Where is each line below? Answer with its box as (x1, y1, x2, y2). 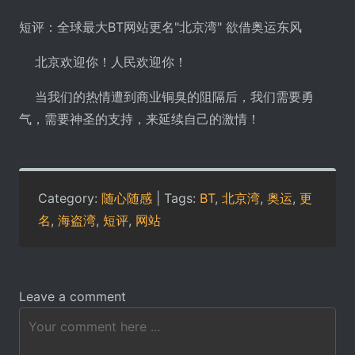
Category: (38, 189, 101, 206)
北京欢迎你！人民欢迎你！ (19, 53, 187, 70)
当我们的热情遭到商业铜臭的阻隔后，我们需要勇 (19, 88, 314, 105)
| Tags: (152, 189, 200, 206)
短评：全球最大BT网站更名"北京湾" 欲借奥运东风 (19, 18, 302, 35)
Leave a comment (19, 288, 126, 304)
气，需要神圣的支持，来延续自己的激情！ (19, 110, 260, 127)
